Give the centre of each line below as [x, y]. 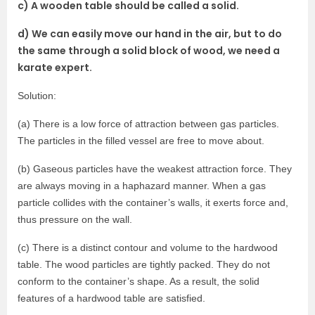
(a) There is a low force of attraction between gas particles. [148, 123]
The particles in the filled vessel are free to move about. [141, 140]
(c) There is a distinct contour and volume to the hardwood [148, 247]
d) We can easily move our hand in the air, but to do [150, 33]
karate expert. [55, 67]
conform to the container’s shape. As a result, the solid [139, 281]
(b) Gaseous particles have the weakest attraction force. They [155, 168]
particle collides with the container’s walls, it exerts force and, [153, 202]
